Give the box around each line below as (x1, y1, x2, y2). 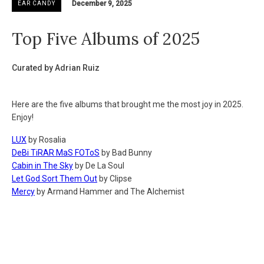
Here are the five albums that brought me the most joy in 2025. (12, 100, 243, 109)
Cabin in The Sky (12, 161, 73, 170)
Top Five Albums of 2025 (12, 28, 200, 49)
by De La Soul (73, 161, 124, 170)
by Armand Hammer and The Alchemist (35, 187, 184, 196)
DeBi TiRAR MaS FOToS (12, 148, 100, 157)
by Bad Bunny (100, 148, 152, 157)
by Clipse (97, 174, 132, 183)
